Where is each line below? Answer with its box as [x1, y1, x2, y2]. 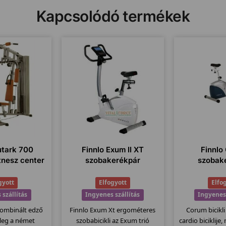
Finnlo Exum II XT [81, 145, 144, 155]
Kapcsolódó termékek [36, 7, 190, 26]
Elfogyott [98, 178, 127, 187]
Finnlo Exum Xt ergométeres [70, 205, 156, 215]
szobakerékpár [85, 155, 140, 165]
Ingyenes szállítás [85, 190, 140, 199]
